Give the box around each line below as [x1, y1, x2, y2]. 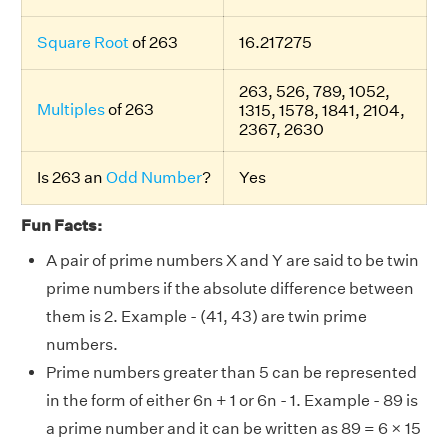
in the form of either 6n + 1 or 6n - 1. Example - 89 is [46, 391, 418, 411]
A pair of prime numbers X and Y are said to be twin [46, 251, 419, 271]
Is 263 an [37, 168, 106, 188]
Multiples [37, 100, 105, 120]
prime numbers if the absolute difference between [46, 279, 414, 299]
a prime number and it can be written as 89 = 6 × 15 [46, 419, 421, 439]
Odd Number [106, 168, 202, 188]
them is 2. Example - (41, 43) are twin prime [46, 307, 367, 327]
